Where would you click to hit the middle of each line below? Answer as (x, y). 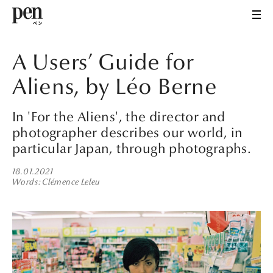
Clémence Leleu (71, 182)
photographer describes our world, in (128, 133)
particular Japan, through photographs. (132, 148)
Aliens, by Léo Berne (115, 87)
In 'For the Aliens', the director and (119, 117)
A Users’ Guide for (103, 62)
